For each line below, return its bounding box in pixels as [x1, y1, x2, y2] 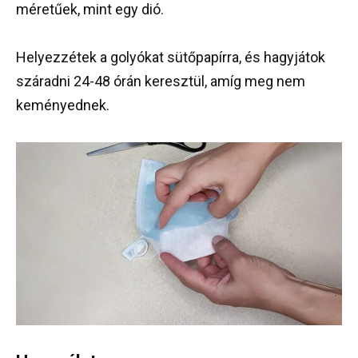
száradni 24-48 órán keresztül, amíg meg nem [16, 73, 305, 90]
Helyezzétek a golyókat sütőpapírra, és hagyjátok [16, 49, 325, 66]
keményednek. [16, 97, 109, 114]
